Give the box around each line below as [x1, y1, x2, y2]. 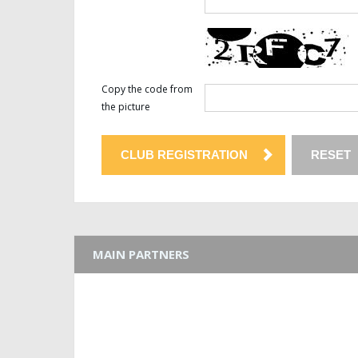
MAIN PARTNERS [93, 246, 189, 262]
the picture [101, 100, 150, 113]
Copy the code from [101, 82, 193, 96]
